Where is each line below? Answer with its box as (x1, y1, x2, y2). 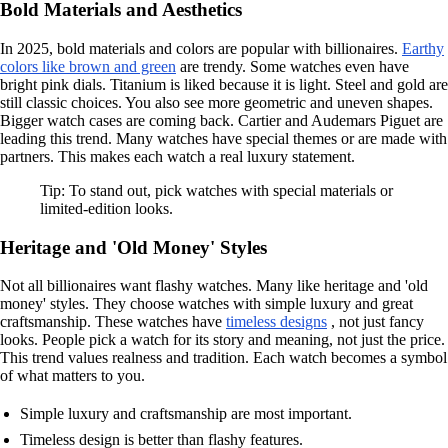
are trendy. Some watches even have (176, 57, 409, 75)
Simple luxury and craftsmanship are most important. (20, 405, 352, 423)
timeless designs (226, 313, 327, 331)
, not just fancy (327, 313, 424, 331)
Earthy (402, 39, 444, 57)
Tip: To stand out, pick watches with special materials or (40, 181, 393, 199)
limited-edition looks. (40, 199, 173, 217)
